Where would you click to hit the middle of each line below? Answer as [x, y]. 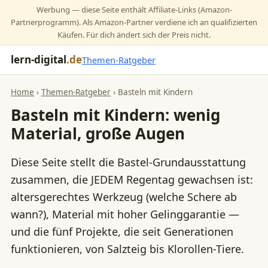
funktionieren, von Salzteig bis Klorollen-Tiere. [127, 249]
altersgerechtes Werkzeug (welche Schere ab [124, 197]
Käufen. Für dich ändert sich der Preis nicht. [134, 35]
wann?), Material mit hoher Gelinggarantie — [125, 214]
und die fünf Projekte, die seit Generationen [122, 232]
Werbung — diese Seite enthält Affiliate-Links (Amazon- [134, 10]
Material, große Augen [98, 133]
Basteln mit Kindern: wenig [115, 115]
